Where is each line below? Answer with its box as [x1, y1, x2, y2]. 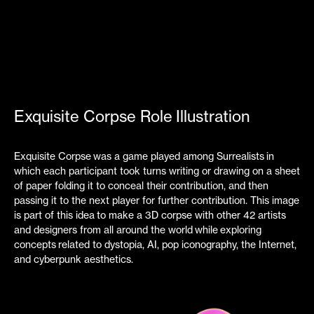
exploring [217, 224, 261, 235]
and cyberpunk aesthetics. [13, 253, 133, 265]
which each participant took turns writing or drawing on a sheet [13, 165, 300, 177]
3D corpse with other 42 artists [144, 209, 286, 221]
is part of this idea [13, 209, 95, 221]
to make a [94, 209, 145, 221]
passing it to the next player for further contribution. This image [13, 194, 299, 206]
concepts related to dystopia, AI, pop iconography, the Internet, [13, 238, 296, 250]
